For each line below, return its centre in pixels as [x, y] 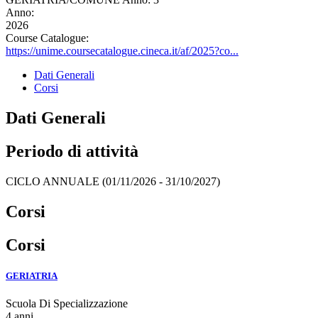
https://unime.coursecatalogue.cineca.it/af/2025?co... [122, 51]
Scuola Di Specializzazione [67, 304]
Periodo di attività [72, 152]
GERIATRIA [32, 276]
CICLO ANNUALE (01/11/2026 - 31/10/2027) [113, 182]
